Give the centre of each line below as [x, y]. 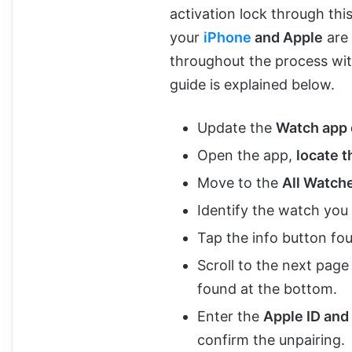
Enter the [230, 316]
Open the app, [247, 155]
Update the [236, 127]
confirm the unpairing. [271, 339]
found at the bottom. [267, 288]
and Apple [287, 37]
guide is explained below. [252, 84]
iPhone [227, 37]
